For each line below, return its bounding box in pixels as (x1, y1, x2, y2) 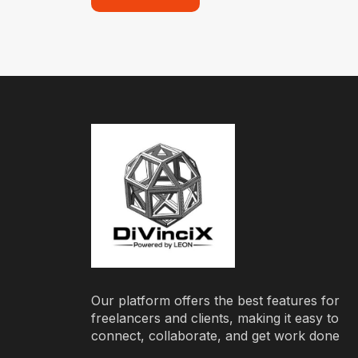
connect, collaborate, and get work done (91, 327, 340, 344)
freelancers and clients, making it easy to (91, 309, 339, 326)
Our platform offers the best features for (91, 292, 340, 308)
